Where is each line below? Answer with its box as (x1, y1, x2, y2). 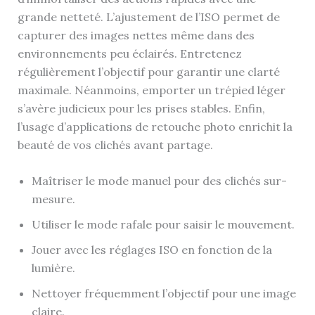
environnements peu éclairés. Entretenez (17, 46, 242, 60)
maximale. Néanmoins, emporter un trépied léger (17, 82, 285, 97)
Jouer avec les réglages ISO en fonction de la (31, 243, 272, 257)
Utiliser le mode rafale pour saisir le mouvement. (31, 217, 295, 232)
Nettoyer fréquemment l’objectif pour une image (31, 286, 296, 301)
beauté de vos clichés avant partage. (17, 137, 213, 152)
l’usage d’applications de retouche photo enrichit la (17, 119, 292, 134)
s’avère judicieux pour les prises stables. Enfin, (17, 101, 265, 115)
